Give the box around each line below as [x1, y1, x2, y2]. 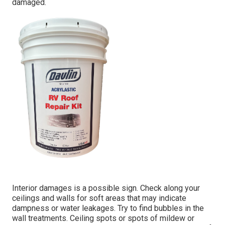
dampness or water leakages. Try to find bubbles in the [12, 203, 204, 213]
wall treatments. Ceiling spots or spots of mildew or [12, 213, 194, 223]
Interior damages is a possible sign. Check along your [12, 183, 200, 193]
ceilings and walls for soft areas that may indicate [12, 193, 186, 203]
